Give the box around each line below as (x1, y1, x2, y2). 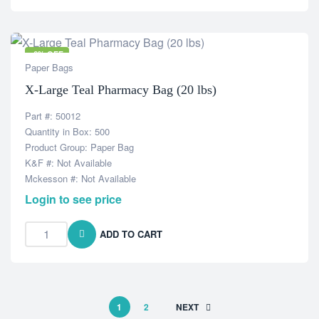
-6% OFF (31, 48, 63, 59)
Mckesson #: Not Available (25, 172, 136, 185)
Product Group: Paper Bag (25, 140, 134, 154)
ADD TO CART (100, 227, 162, 241)
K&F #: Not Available (25, 156, 112, 169)
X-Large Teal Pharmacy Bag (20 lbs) (25, 83, 216, 97)
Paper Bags (25, 61, 73, 74)
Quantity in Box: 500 (25, 125, 110, 138)
